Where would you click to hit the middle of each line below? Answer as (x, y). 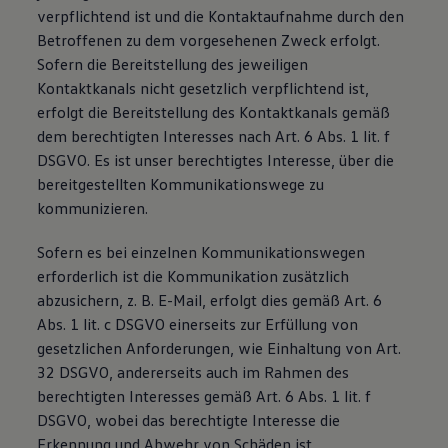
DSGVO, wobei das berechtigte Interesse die (189, 420)
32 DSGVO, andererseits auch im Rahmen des (193, 372)
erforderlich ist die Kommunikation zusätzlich (193, 276)
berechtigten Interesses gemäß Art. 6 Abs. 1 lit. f (204, 396)
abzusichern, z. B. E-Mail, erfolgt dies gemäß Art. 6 (210, 300)
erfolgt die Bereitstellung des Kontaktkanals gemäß (214, 112)
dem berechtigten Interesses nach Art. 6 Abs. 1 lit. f (214, 136)
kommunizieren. (93, 208)
